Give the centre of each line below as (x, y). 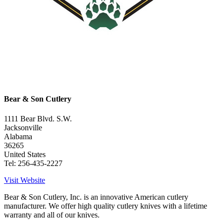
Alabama (18, 136)
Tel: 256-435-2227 (33, 163)
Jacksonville (23, 127)
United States (25, 154)
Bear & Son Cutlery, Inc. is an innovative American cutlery (96, 197)
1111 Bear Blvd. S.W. (38, 118)
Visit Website (25, 180)
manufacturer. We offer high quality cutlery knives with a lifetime (106, 206)
